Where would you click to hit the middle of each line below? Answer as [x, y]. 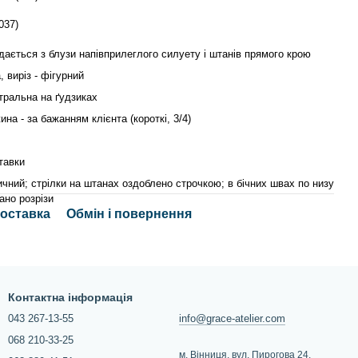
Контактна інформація [70, 297]
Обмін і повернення [129, 214]
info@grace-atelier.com [232, 318]
